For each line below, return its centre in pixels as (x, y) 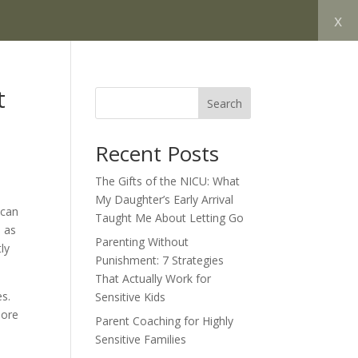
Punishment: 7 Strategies (160, 260)
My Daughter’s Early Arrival (165, 199)
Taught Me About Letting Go (170, 218)
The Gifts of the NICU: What (168, 181)
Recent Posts (157, 153)
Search (224, 103)
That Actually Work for (153, 278)
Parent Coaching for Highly (165, 321)
